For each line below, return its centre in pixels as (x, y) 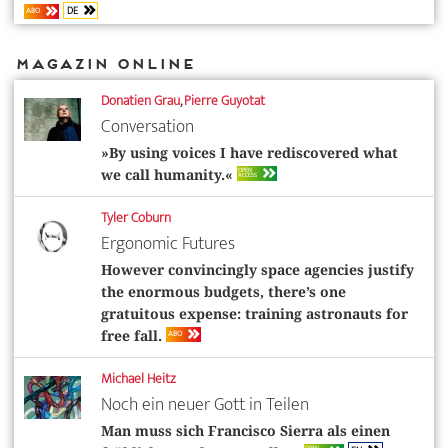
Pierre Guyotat (224, 100)
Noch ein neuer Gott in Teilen (204, 404)
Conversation (147, 126)
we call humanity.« (168, 174)
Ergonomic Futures (167, 243)
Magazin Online (104, 64)
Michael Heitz (138, 378)
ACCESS (248, 175)
